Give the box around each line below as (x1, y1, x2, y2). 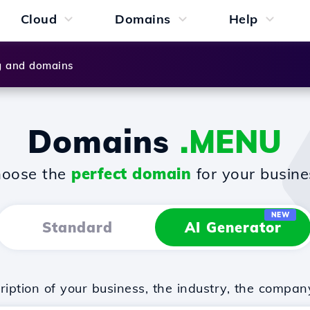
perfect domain (71, 164, 191, 183)
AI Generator (184, 219, 282, 236)
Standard (42, 219, 113, 236)
